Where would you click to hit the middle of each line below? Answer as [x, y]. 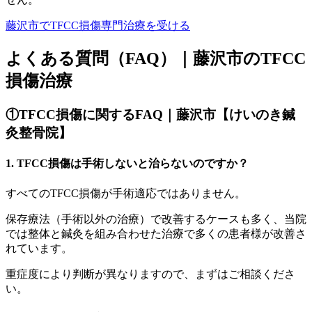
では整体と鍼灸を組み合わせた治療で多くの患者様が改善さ [156, 233]
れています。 [39, 248]
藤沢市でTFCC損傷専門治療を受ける [98, 26]
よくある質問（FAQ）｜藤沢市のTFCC [156, 59]
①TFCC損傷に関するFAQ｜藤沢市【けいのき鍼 [150, 115]
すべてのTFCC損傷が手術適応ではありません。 [126, 193]
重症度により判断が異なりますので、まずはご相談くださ [150, 274]
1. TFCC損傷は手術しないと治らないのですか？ [127, 164]
